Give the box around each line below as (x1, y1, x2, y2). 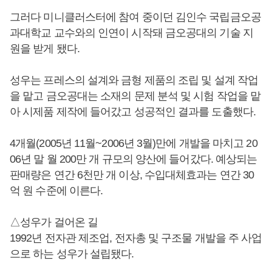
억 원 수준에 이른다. (10, 184, 103, 197)
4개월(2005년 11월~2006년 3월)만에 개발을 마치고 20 (10, 137, 257, 149)
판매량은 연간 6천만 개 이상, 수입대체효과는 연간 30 (10, 168, 254, 181)
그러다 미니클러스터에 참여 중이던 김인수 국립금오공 (10, 10, 261, 23)
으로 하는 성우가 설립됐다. (10, 247, 134, 260)
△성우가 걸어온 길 (10, 216, 98, 228)
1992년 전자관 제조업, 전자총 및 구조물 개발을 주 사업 (10, 231, 262, 244)
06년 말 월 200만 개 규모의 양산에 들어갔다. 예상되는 (10, 152, 257, 165)
